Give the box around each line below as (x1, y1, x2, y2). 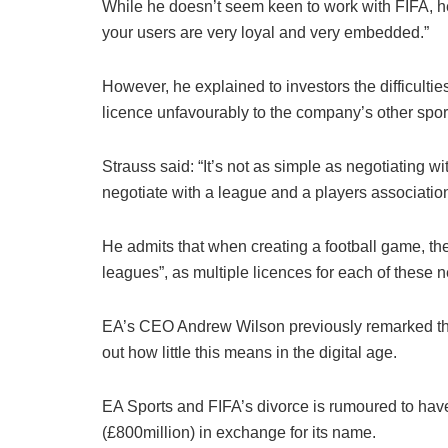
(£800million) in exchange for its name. (102, 424, 376, 442)
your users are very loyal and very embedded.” (102, 24, 429, 42)
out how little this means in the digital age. (102, 344, 397, 362)
